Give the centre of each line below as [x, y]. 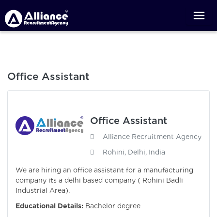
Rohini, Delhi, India [134, 152]
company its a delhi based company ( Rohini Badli [99, 180]
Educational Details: [49, 206]
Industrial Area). [43, 191]
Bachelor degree [113, 206]
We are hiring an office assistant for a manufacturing [104, 170]
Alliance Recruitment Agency [152, 137]
